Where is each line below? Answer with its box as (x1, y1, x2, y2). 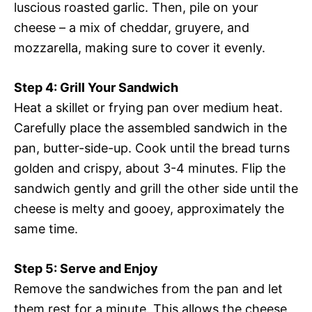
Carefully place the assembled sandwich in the (14, 120, 287, 136)
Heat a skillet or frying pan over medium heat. (14, 100, 283, 116)
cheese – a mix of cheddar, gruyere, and (14, 20, 249, 36)
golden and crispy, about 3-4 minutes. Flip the (14, 161, 286, 176)
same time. (14, 221, 78, 237)
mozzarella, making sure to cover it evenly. (14, 40, 265, 56)
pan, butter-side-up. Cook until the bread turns (14, 141, 290, 156)
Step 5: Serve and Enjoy (14, 261, 158, 276)
